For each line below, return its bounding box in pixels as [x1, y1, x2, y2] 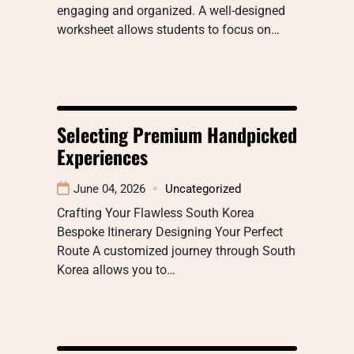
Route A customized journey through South [57, 243, 296, 258]
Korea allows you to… [57, 262, 175, 277]
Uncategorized [165, 181, 241, 196]
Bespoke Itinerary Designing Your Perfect [57, 224, 283, 239]
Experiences [57, 141, 148, 171]
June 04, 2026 [73, 181, 145, 196]
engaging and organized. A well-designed [57, 2, 285, 18]
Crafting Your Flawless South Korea [57, 205, 254, 220]
